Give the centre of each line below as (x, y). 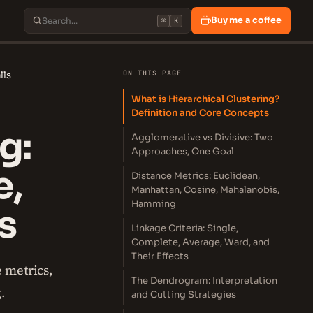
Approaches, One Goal (183, 151)
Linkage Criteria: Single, (185, 228)
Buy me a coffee (246, 20)
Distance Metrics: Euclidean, (196, 176)
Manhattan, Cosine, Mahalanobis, (205, 190)
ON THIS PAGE (152, 73)
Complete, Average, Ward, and (201, 242)
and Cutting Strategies (184, 294)
